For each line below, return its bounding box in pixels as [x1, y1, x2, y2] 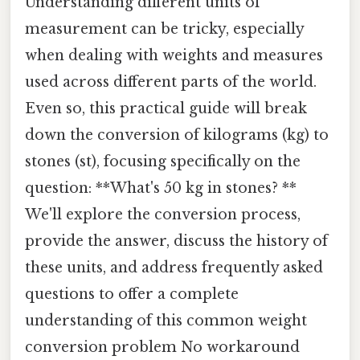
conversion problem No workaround [25, 337, 300, 356]
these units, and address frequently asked [25, 258, 323, 276]
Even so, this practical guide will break [25, 99, 307, 117]
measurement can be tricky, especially [25, 19, 304, 38]
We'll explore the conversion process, [25, 205, 301, 223]
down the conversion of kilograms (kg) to [25, 125, 329, 144]
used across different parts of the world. [25, 72, 317, 91]
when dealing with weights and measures [25, 46, 323, 64]
